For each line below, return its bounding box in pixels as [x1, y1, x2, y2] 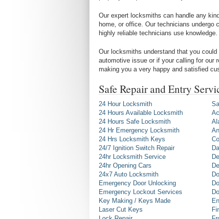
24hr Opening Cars [99, 162, 152, 170]
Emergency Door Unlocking [99, 179, 176, 187]
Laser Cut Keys [99, 206, 143, 214]
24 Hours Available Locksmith [99, 109, 183, 117]
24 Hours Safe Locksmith [99, 118, 171, 126]
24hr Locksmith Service [99, 153, 166, 161]
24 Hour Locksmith [99, 100, 152, 108]
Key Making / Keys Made [99, 197, 171, 205]
